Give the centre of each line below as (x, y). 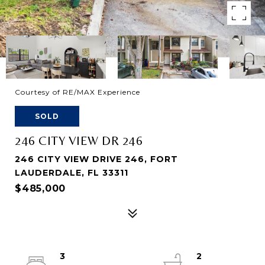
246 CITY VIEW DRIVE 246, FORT (96, 159)
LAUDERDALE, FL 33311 (72, 173)
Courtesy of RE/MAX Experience (77, 92)
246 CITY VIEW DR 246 (79, 141)
